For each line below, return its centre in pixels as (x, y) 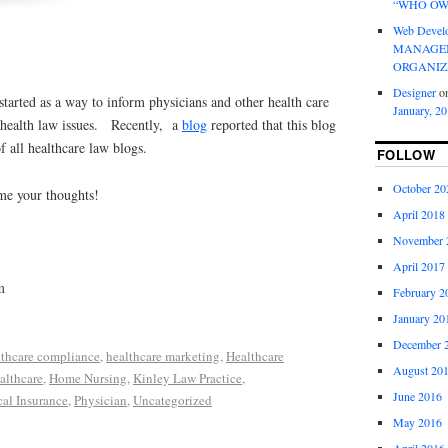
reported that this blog (271, 125)
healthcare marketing (163, 356)
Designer (414, 91)
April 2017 (418, 265)
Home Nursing (88, 378)
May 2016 (417, 421)
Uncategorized (172, 400)
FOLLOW (405, 154)
